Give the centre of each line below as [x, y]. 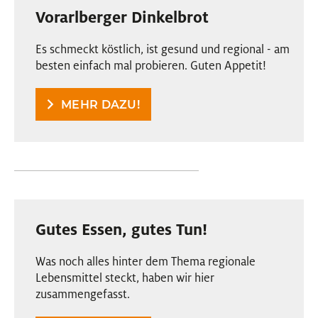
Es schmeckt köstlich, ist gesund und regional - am [163, 49]
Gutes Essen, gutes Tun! [121, 230]
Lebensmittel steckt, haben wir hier [125, 278]
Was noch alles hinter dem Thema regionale [146, 262]
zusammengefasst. [83, 294]
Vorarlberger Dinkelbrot [122, 17]
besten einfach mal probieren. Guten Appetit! [151, 66]
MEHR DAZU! [100, 105]
